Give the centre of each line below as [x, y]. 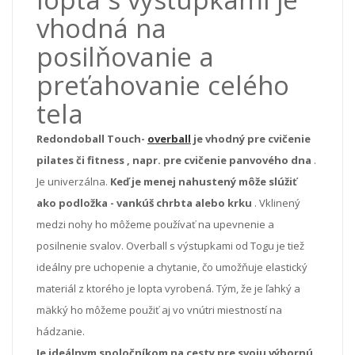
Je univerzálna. [73, 181]
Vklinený [280, 202]
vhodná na [101, 28]
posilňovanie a [125, 56]
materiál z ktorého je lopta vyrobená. [125, 288]
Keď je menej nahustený [173, 181]
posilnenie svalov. [80, 245]
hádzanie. [61, 331]
